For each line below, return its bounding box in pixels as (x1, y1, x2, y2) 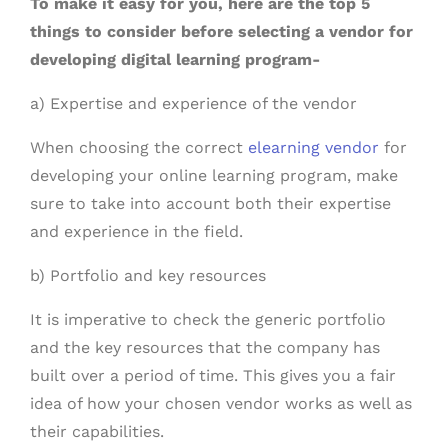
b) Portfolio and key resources (30, 266, 266, 285)
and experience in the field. (30, 222, 243, 241)
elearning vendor (248, 138, 379, 157)
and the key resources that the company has (30, 338, 380, 357)
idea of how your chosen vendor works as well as (30, 394, 412, 413)
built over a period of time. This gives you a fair (30, 366, 396, 385)
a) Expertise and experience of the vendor (30, 94, 357, 113)
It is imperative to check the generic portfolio (30, 310, 386, 329)
